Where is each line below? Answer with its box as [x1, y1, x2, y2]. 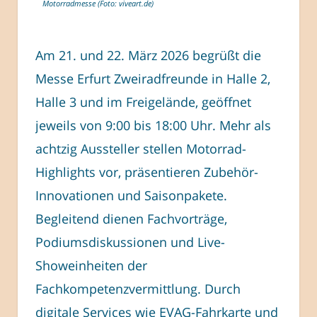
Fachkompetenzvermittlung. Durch [35, 280, 241, 298]
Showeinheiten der [35, 257, 147, 275]
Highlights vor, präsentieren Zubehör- [35, 163, 258, 181]
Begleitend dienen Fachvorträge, [35, 210, 227, 228]
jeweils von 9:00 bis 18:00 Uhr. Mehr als [35, 117, 271, 134]
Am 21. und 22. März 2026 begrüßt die [35, 47, 261, 64]
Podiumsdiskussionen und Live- [35, 234, 225, 251]
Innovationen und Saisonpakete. [35, 187, 227, 204]
